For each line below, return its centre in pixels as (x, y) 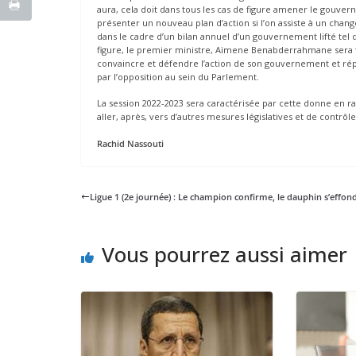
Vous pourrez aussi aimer (224, 254)
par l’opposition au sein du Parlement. (178, 76)
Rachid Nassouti (130, 143)
